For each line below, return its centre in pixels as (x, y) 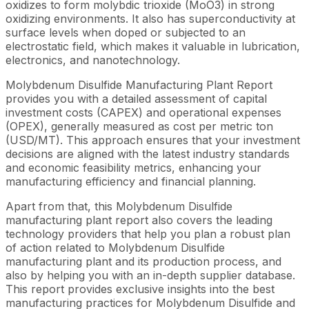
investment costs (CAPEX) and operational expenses (143, 112)
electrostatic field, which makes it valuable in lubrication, (153, 46)
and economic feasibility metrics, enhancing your (133, 167)
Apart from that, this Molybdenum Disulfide (119, 206)
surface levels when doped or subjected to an (126, 32)
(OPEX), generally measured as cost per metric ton (139, 126)
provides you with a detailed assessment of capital (136, 98)
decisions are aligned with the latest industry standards (148, 153)
